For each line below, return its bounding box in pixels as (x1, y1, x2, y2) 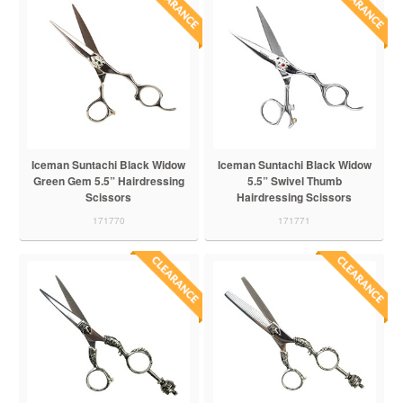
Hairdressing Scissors (237, 188, 353, 205)
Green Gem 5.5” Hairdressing (32, 172, 184, 189)
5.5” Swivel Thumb (246, 172, 342, 189)
